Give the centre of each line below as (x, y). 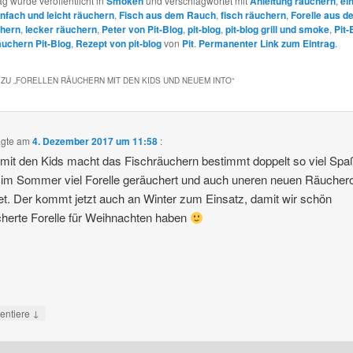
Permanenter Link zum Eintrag (266, 44)
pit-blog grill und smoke (277, 30)
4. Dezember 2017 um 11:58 (95, 141)
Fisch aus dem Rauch (167, 15)
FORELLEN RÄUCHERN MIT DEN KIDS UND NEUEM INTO (123, 80)
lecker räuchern (61, 30)
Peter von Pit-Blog (142, 30)
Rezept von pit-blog (118, 44)
